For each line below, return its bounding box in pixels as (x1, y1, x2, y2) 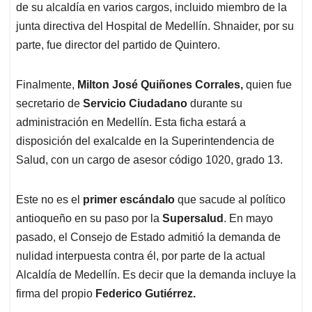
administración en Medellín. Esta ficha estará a (16, 116, 246, 128)
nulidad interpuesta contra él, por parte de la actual (16, 249, 265, 262)
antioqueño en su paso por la (16, 212, 162, 224)
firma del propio (16, 287, 93, 299)
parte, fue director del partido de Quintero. (16, 38, 223, 51)
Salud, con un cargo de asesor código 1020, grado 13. (16, 153, 286, 166)
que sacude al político (175, 193, 286, 205)
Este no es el (16, 193, 83, 205)
